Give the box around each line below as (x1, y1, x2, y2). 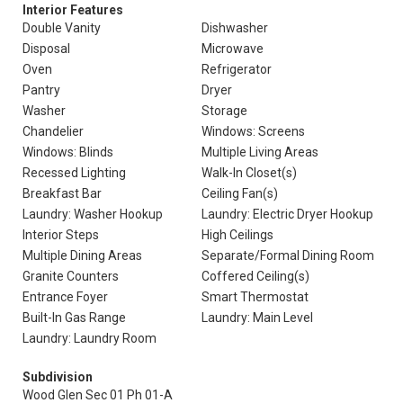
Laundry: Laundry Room (22, 331, 157, 345)
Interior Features (22, 3, 123, 17)
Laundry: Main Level (201, 310, 313, 325)
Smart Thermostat (201, 290, 309, 304)
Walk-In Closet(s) (201, 166, 297, 180)
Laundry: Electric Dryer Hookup (201, 207, 373, 221)
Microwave (201, 41, 264, 56)
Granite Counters (22, 269, 119, 283)
